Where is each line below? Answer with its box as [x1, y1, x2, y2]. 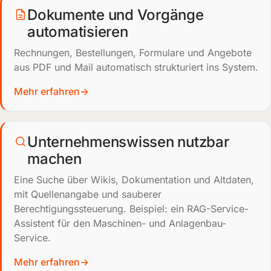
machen [27, 150, 82, 168]
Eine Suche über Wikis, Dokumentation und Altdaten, [14, 174, 254, 186]
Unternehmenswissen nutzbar [27, 133, 229, 151]
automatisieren [27, 23, 128, 41]
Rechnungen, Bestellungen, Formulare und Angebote [14, 47, 252, 59]
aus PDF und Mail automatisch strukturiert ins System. [14, 61, 258, 73]
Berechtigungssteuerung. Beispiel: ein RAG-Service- [14, 203, 249, 215]
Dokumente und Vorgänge [27, 6, 204, 24]
